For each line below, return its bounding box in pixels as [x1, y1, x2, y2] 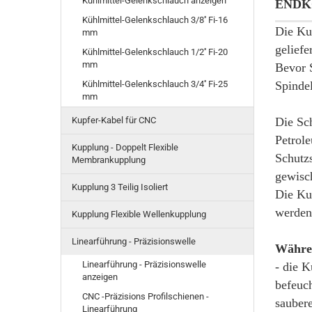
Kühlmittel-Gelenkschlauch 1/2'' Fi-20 [82, 47, 228, 57]
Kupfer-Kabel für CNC [72, 115, 156, 125]
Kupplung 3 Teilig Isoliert [72, 182, 168, 192]
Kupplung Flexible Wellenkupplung [72, 209, 206, 219]
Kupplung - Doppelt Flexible [72, 142, 178, 153]
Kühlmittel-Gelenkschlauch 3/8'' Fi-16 [82, 15, 228, 25]
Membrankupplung [72, 155, 146, 165]
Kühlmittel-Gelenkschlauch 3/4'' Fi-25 [82, 79, 228, 89]
